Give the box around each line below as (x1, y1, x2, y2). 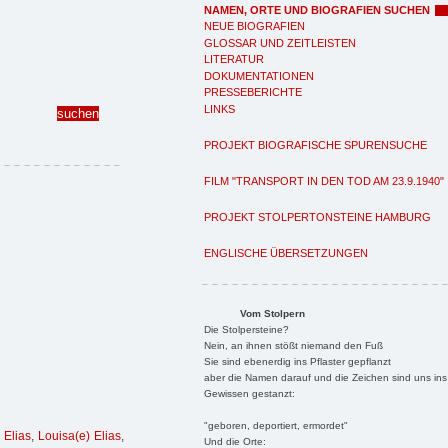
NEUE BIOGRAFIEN (204, 20, 305, 32)
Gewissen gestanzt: (203, 387, 295, 399)
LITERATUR (204, 53, 264, 65)
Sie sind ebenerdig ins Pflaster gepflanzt (203, 355, 391, 367)
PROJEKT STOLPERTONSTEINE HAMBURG (204, 210, 431, 223)
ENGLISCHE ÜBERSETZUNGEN (204, 246, 368, 259)
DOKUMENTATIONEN (204, 69, 314, 82)
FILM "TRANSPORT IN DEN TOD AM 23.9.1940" (204, 174, 444, 187)
